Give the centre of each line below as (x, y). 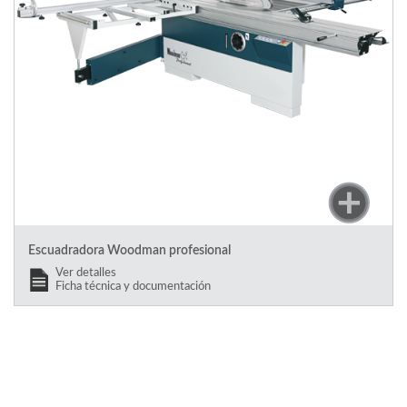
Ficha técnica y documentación (133, 286)
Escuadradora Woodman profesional (129, 250)
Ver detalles (86, 272)
